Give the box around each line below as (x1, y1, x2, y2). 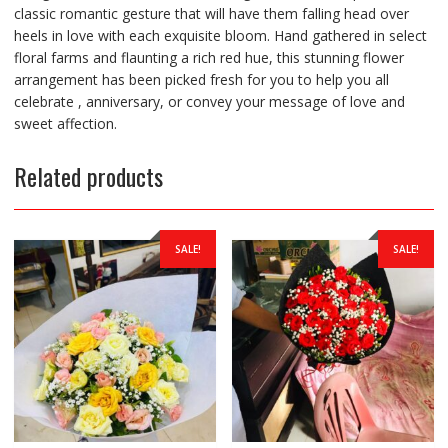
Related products (13, 157, 163, 194)
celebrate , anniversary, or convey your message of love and (13, 91, 405, 111)
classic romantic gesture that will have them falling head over (13, 3, 409, 23)
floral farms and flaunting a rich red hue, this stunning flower (13, 47, 404, 67)
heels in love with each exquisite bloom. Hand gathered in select (13, 25, 427, 45)
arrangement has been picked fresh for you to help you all (13, 69, 389, 89)
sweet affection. (13, 113, 117, 133)
